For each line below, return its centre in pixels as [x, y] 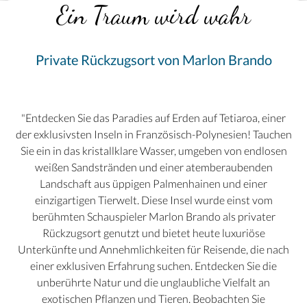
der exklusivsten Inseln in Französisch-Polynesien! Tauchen [153, 134]
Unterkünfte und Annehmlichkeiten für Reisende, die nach [153, 249]
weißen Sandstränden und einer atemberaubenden [153, 167]
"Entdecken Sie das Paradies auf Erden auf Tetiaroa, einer [153, 118]
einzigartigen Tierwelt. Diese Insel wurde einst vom [153, 200]
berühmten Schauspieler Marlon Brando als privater [153, 217]
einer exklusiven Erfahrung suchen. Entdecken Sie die [153, 266]
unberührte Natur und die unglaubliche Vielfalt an [153, 282]
